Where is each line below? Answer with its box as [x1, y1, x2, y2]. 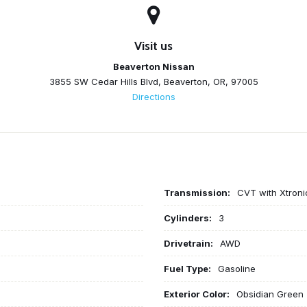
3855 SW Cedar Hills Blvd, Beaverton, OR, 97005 [49, 75, 258, 87]
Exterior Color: [164, 288, 230, 299]
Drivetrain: [164, 237, 213, 249]
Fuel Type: [164, 262, 211, 274]
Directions [132, 90, 175, 102]
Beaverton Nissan [112, 60, 195, 72]
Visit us [134, 38, 173, 53]
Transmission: [164, 186, 230, 198]
